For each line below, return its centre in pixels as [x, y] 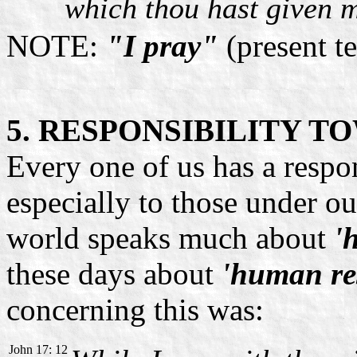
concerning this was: [135, 309]
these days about [114, 273]
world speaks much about [170, 237]
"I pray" [162, 45]
